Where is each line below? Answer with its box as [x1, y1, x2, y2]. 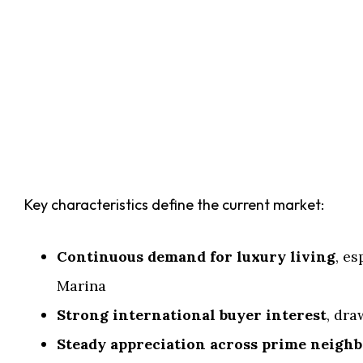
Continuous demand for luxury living [57, 247, 335, 266]
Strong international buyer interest [57, 305, 327, 324]
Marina [57, 276, 106, 295]
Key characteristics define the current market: [24, 195, 324, 214]
